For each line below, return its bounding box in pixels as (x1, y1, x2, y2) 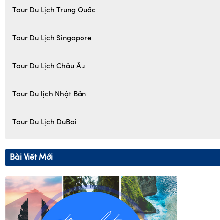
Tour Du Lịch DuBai (12, 119, 77, 127)
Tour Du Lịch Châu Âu (12, 63, 85, 71)
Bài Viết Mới (10, 154, 53, 162)
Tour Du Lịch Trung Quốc (12, 7, 96, 15)
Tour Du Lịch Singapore (12, 35, 91, 43)
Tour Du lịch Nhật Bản (12, 91, 86, 99)
